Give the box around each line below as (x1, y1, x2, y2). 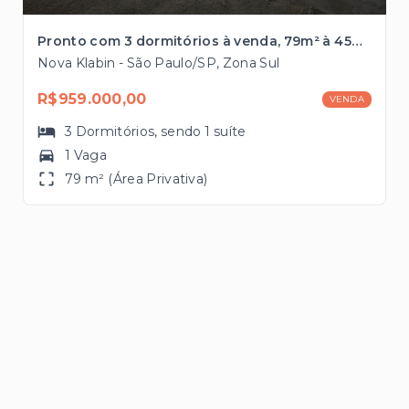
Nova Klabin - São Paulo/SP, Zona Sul (37, 55, 280, 72)
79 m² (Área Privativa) (65, 171, 208, 188)
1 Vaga (65, 147, 108, 164)
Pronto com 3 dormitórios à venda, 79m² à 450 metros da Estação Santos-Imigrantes (351, 33, 362, 50)
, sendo (154, 123, 205, 141)
